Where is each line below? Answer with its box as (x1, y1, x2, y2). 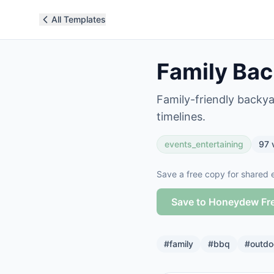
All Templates (51, 14, 106, 24)
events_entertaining (165, 139, 243, 149)
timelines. (157, 110, 206, 123)
